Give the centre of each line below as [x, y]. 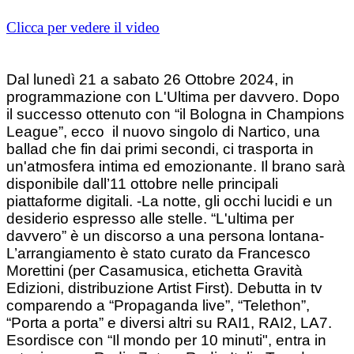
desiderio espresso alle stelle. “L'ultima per [150, 219]
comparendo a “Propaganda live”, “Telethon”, [158, 306]
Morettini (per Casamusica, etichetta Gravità [154, 271]
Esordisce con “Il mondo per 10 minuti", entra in [166, 341]
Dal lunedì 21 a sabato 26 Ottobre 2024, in [150, 80]
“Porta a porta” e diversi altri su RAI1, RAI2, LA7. [169, 323]
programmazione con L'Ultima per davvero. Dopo [173, 97]
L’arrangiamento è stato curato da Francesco [158, 254]
